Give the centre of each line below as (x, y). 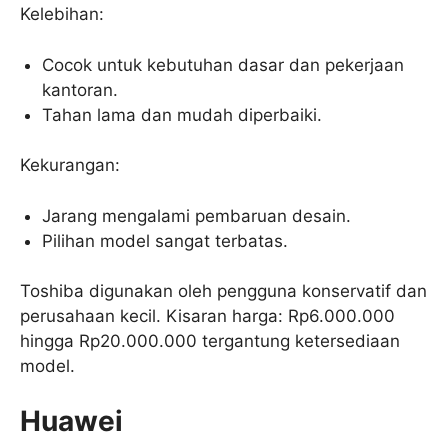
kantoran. (80, 89)
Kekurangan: (70, 165)
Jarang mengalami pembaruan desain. (197, 215)
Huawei (71, 420)
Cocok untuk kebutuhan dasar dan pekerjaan (223, 64)
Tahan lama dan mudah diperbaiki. (182, 114)
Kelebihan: (62, 14)
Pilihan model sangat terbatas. (165, 240)
